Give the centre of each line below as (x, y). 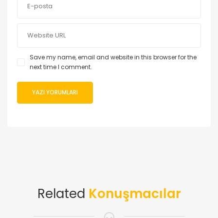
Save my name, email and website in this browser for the (113, 57)
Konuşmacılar (135, 193)
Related (63, 193)
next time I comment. (61, 67)
